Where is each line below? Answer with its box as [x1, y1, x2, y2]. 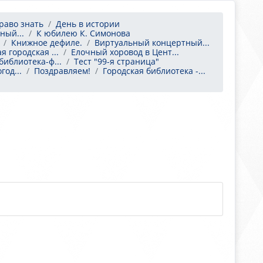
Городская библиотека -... [103, 65, 205, 76]
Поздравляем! [34, 65, 90, 76]
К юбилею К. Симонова [36, 28, 130, 39]
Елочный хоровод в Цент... [71, 46, 179, 58]
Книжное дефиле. [11, 37, 82, 48]
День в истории [56, 18, 120, 29]
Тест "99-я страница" [74, 56, 159, 67]
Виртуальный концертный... [95, 37, 210, 48]
